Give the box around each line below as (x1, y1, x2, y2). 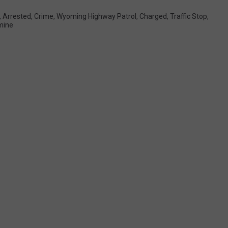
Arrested (3, 12, 31, 21)
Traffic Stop (170, 12, 207, 21)
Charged (139, 12, 167, 21)
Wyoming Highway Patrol (56, 12, 136, 21)
